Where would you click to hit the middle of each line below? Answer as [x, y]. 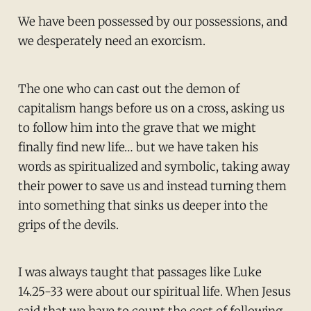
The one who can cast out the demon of [128, 89]
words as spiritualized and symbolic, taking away [154, 166]
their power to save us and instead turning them [152, 186]
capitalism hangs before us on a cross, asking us [151, 108]
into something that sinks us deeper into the [143, 205]
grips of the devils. [68, 225]
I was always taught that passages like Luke [140, 272]
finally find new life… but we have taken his [138, 147]
